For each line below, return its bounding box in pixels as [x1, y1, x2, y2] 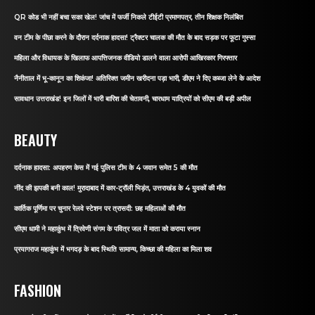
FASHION [14, 280, 61, 301]
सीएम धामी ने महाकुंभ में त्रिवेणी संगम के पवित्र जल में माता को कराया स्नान [14, 224, 200, 233]
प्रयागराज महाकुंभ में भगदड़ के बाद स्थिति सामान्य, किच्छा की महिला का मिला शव [14, 245, 212, 254]
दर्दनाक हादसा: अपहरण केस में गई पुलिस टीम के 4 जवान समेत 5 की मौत [14, 163, 198, 172]
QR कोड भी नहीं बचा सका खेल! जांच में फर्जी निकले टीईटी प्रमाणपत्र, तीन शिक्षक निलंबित [14, 13, 243, 22]
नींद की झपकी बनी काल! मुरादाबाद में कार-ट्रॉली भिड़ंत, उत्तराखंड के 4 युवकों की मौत [14, 184, 226, 193]
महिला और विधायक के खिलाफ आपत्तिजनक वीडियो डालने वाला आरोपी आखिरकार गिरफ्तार [14, 53, 237, 63]
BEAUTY [14, 129, 57, 150]
